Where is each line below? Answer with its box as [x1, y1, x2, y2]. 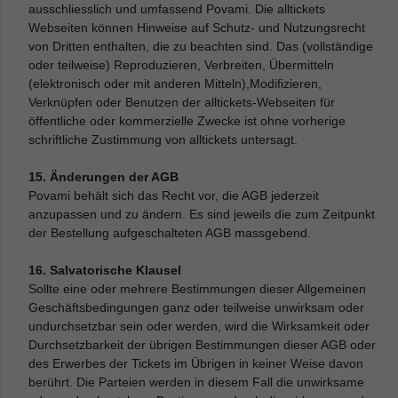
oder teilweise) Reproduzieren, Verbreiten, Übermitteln [28, 58, 335, 72]
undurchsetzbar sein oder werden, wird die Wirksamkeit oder [28, 319, 370, 333]
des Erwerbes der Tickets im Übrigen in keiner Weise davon [28, 356, 364, 370]
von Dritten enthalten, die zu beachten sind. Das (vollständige [28, 39, 374, 53]
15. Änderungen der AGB [28, 170, 179, 184]
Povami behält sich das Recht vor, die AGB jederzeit [28, 188, 320, 203]
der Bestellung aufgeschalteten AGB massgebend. [28, 226, 312, 240]
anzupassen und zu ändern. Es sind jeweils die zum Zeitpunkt [28, 207, 376, 221]
